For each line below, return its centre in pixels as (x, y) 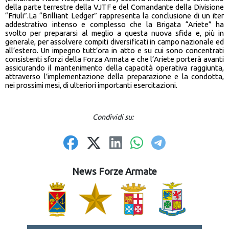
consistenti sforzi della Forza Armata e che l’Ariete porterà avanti (114, 59)
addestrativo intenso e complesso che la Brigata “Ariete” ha (114, 24)
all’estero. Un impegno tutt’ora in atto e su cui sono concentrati (114, 50)
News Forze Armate (114, 171)
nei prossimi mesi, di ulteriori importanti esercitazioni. (91, 85)
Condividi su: (114, 117)
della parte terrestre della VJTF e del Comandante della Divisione (114, 7)
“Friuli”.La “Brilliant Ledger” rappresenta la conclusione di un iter (114, 15)
